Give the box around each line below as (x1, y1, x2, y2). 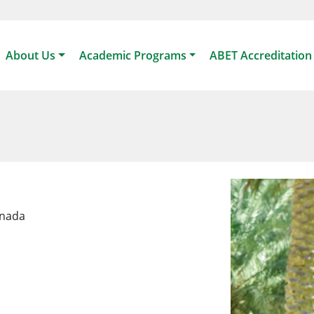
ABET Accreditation (210, 48, 313, 63)
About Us (6, 48, 55, 63)
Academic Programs (78, 48, 186, 63)
